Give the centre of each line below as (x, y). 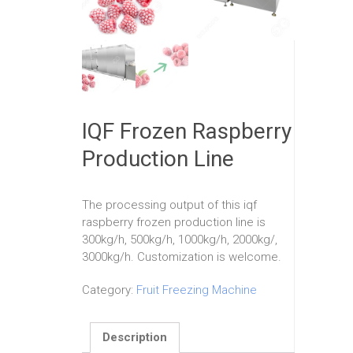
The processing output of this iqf (169, 204)
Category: (109, 290)
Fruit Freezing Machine (197, 290)
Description (135, 337)
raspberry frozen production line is (174, 222)
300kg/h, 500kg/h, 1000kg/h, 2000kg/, (180, 239)
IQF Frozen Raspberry (187, 131)
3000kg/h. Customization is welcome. (182, 256)
